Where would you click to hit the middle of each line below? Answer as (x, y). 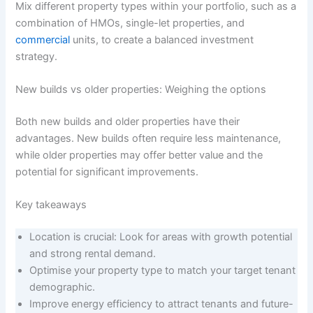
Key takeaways (51, 205)
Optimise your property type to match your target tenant (163, 271)
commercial (43, 39)
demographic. (63, 287)
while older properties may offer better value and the (139, 155)
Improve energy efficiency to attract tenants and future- (162, 304)
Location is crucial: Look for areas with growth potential (161, 237)
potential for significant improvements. (107, 172)
